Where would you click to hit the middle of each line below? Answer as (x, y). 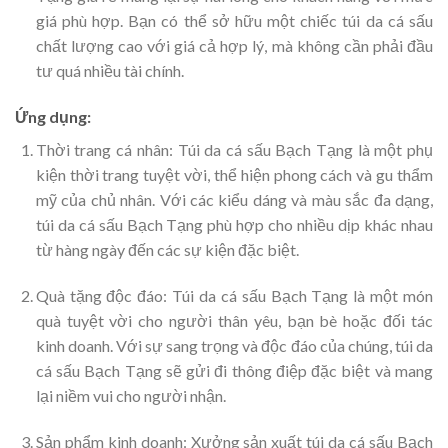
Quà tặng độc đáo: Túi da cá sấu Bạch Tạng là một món (234, 296)
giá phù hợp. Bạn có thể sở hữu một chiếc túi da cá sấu (234, 21)
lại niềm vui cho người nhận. (130, 396)
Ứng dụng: (53, 117)
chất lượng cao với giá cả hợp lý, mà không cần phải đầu (234, 46)
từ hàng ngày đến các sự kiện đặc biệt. (167, 250)
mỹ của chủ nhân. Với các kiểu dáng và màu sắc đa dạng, (234, 200)
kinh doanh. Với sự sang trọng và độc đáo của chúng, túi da (234, 346)
